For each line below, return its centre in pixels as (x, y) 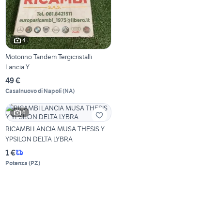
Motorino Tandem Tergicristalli (49, 56)
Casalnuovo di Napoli (34, 91)
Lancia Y (18, 67)
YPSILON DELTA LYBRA (39, 139)
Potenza (17, 163)
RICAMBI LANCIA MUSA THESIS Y (55, 129)
